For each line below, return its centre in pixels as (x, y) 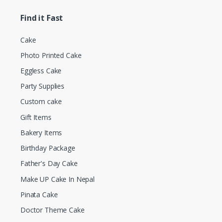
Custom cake (41, 102)
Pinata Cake (39, 194)
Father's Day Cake (49, 164)
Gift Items (36, 117)
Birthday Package (48, 148)
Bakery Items (41, 132)
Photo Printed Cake (51, 55)
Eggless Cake (41, 71)
